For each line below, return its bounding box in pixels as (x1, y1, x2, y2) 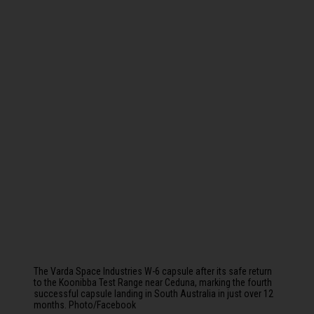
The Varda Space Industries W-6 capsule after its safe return (34, 266, 272, 277)
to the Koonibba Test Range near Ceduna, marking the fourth (34, 277, 272, 288)
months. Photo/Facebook (34, 299, 136, 310)
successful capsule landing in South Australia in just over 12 (34, 288, 273, 299)
